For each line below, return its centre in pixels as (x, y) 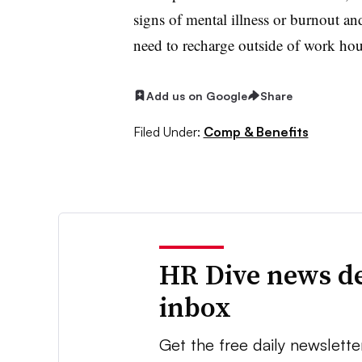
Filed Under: (166, 132)
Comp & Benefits (256, 132)
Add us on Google (196, 95)
